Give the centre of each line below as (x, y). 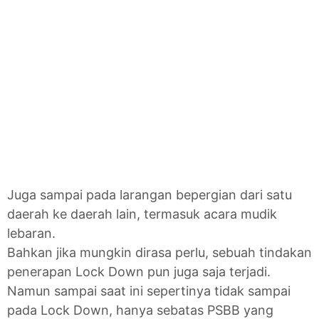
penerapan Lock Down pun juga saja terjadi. (139, 272)
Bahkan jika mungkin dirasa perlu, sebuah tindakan (159, 253)
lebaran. (31, 234)
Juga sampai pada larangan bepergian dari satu (150, 195)
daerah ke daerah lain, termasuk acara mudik (142, 214)
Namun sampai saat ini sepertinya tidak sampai (149, 291)
